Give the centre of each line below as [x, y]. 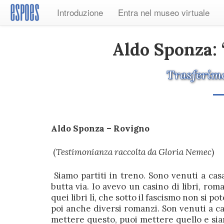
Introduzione [80, 12]
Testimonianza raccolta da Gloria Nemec [134, 152]
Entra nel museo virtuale [164, 12]
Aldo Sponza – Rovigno [100, 128]
